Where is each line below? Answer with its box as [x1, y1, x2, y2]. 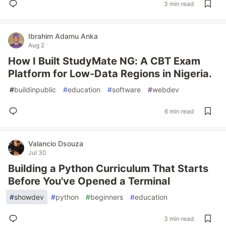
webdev [152, 85, 179, 94]
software [112, 85, 141, 94]
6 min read [164, 107, 194, 115]
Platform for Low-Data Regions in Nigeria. [8, 68, 212, 80]
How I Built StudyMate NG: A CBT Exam [8, 55, 200, 67]
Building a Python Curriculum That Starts [8, 162, 208, 175]
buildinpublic [14, 85, 56, 94]
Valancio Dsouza [28, 139, 83, 148]
